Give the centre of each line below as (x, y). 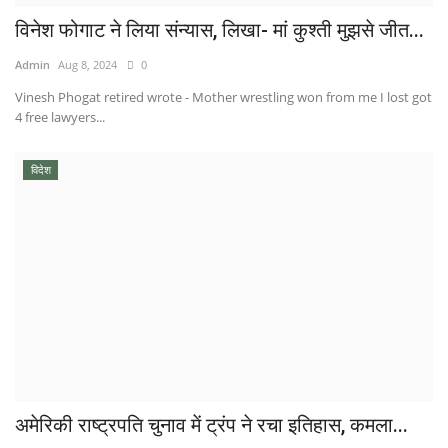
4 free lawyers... (60, 117)
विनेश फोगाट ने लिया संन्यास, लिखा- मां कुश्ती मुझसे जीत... (219, 30)
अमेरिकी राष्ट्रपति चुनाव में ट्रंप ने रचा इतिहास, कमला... (211, 425)
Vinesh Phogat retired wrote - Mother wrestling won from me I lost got (223, 97)
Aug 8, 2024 (87, 65)
